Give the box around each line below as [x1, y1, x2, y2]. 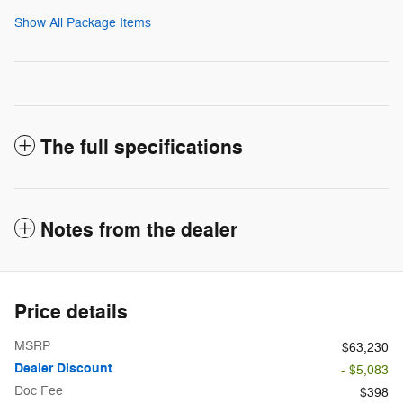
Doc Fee [14, 382, 63, 399]
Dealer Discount [14, 359, 112, 377]
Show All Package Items [14, 14, 151, 31]
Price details [14, 299, 128, 325]
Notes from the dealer [40, 217, 237, 243]
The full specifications [40, 134, 243, 160]
